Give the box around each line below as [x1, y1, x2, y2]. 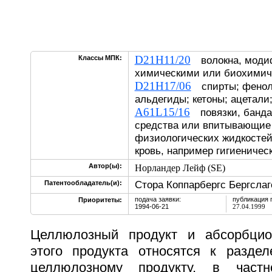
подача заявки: [134, 195, 181, 203]
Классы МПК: [78, 54, 122, 61]
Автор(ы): [88, 162, 122, 169]
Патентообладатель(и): [44, 179, 122, 186]
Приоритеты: [78, 196, 122, 203]
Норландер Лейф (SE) [134, 163, 225, 173]
